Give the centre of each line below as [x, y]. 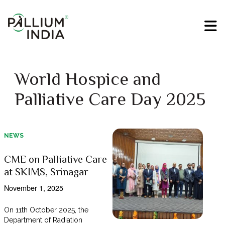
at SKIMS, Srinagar [46, 172]
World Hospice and [87, 79]
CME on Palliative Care [55, 159]
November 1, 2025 [33, 188]
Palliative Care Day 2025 [110, 99]
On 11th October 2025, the [46, 210]
